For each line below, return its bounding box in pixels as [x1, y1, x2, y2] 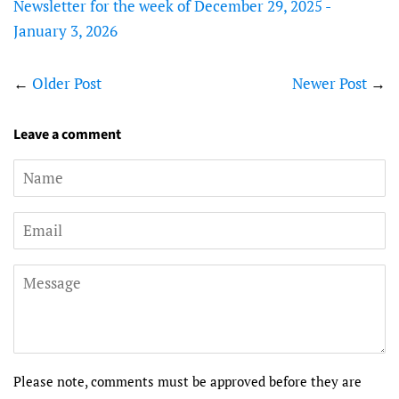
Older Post [32, 73, 102, 94]
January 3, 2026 [13, 20, 118, 41]
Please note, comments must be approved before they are [13, 372, 362, 390]
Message [13, 266, 71, 287]
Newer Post [292, 73, 367, 94]
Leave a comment [13, 125, 121, 144]
